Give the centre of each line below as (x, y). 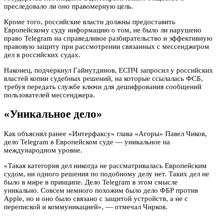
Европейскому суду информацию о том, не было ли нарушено (103, 30)
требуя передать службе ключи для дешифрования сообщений (103, 86)
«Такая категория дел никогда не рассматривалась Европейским (105, 165)
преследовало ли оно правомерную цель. (69, 6)
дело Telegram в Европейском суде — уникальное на (87, 142)
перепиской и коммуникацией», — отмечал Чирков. (86, 207)
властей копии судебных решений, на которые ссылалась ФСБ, (103, 78)
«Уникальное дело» (53, 114)
